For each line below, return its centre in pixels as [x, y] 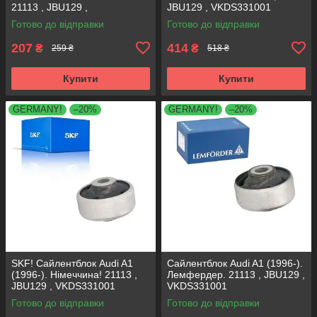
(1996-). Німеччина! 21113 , [74, 274]
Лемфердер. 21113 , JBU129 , [236, 274]
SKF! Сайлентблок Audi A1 [72, 263]
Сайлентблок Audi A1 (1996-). [235, 263]
